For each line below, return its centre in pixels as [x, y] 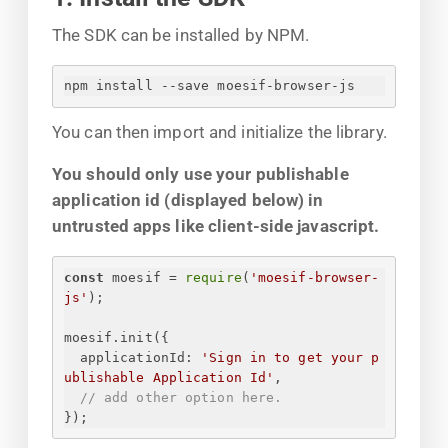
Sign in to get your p [294, 357]
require [213, 277]
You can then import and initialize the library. [219, 131]
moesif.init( [112, 337]
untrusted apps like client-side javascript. [216, 226]
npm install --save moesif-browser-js [209, 86]
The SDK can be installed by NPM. [181, 34]
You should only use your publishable [200, 174]
